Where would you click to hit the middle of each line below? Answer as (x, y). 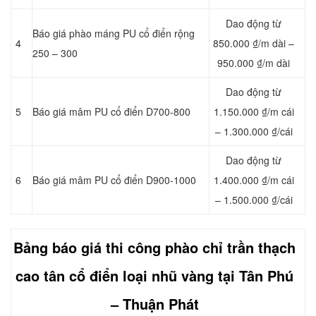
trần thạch (259, 248)
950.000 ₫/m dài (254, 63)
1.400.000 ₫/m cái (254, 180)
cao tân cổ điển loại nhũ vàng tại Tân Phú (154, 276)
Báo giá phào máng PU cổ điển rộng (114, 34)
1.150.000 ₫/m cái (254, 112)
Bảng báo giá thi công (89, 248)
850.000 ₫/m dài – (254, 43)
